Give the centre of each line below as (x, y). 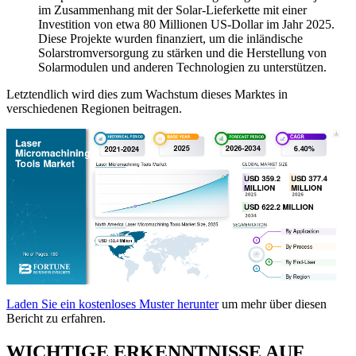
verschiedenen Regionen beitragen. (94, 108)
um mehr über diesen (273, 304)
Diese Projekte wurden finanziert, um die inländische (170, 38)
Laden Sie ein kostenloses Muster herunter (112, 304)
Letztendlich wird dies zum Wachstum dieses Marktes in (147, 94)
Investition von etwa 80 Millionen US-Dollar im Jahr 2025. (186, 24)
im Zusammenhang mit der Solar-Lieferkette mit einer (172, 10)
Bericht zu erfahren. (56, 319)
